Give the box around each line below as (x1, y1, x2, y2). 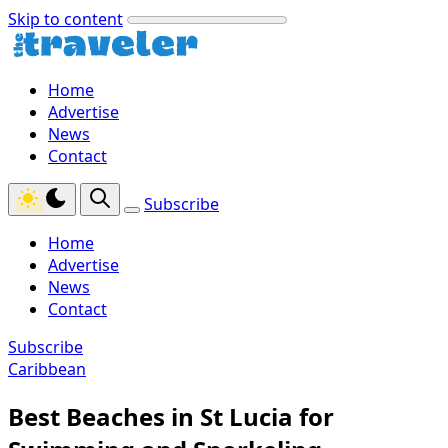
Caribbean (8, 358, 86, 380)
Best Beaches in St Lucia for (8, 399, 334, 433)
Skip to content (8, 8, 123, 30)
